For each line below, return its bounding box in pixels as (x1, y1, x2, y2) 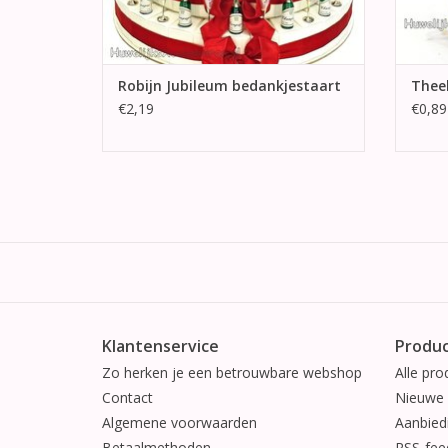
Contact (102, 388, 153, 408)
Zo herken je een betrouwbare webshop (102, 363, 362, 383)
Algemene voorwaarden (102, 413, 257, 433)
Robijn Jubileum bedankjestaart (118, 76, 341, 96)
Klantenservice (102, 335, 219, 358)
